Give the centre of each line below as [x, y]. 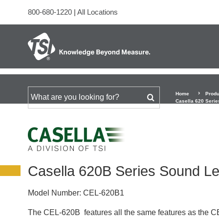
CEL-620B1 [103, 193]
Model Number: [55, 193]
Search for [45, 97]
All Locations [98, 12]
